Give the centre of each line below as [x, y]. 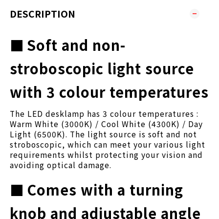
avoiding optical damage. [61, 164]
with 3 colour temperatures [109, 91]
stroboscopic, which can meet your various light [108, 144]
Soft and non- [76, 44]
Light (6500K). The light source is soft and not [103, 134]
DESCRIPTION [43, 13]
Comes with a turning [105, 189]
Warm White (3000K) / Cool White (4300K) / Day [106, 123]
